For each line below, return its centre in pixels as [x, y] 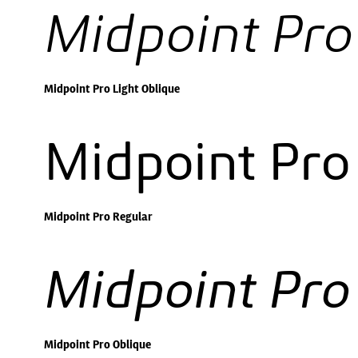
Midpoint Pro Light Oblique [112, 88]
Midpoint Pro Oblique [97, 344]
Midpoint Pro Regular [98, 216]
